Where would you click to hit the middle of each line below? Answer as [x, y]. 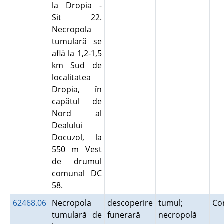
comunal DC [77, 173]
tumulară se [77, 41]
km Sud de [77, 65]
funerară [126, 215]
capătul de [77, 101]
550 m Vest [77, 149]
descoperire [130, 203]
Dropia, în [77, 89]
